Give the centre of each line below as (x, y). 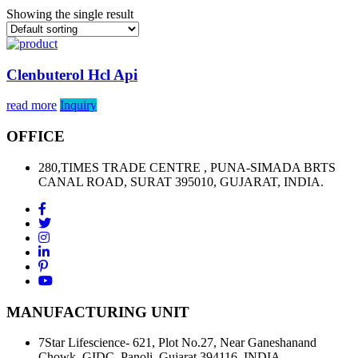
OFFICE (36, 137)
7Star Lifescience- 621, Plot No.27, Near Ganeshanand (177, 343)
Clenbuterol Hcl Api (72, 74)
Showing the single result (70, 14)
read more (32, 105)
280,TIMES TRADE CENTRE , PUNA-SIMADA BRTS (187, 167)
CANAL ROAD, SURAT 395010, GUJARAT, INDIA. (181, 181)
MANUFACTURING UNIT (98, 312)
